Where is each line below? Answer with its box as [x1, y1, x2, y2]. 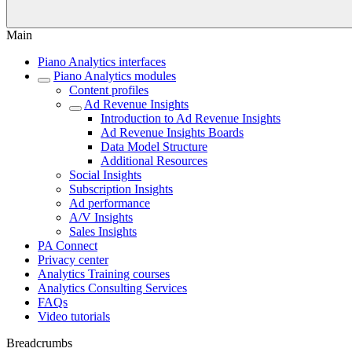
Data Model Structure [101, 140, 207, 153]
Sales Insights [69, 225, 137, 238]
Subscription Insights [69, 182, 173, 196]
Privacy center [38, 253, 108, 266]
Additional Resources [101, 154, 207, 167]
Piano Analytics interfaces [38, 55, 166, 68]
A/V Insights [69, 211, 133, 224]
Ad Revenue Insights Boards [101, 126, 244, 139]
